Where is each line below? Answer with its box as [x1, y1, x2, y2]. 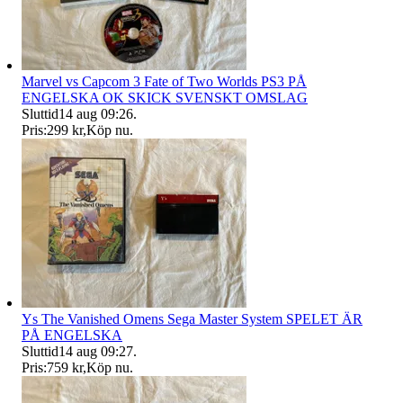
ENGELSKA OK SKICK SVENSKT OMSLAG [22, 89, 308, 105]
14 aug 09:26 [58, 105, 133, 121]
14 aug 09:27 [58, 343, 133, 359]
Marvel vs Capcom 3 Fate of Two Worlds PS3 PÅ [22, 73, 307, 89]
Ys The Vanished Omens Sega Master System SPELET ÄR [22, 310, 363, 327]
